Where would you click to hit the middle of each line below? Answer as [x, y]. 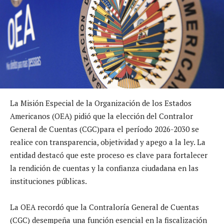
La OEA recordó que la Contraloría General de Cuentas [104, 207]
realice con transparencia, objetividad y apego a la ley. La [108, 142]
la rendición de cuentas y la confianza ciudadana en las [104, 168]
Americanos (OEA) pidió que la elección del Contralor [101, 116]
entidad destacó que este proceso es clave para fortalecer [109, 155]
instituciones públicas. [48, 181]
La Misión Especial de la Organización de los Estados [101, 103]
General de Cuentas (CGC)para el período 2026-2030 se [104, 129]
